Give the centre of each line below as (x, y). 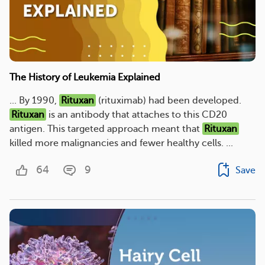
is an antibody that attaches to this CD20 (137, 114)
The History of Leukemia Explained (85, 77)
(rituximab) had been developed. (169, 100)
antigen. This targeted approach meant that (106, 129)
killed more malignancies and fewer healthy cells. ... (121, 143)
